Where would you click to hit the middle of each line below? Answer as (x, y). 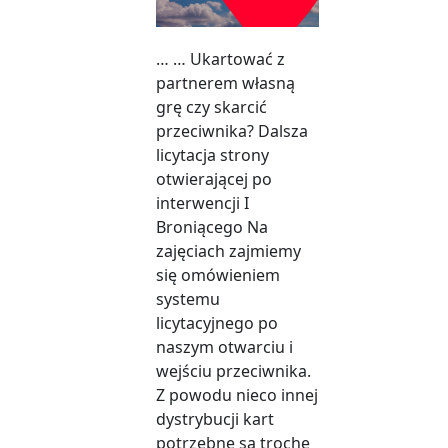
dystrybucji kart (215, 419)
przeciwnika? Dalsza (232, 131)
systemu (188, 299)
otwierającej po (214, 179)
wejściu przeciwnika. (233, 371)
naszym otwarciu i (224, 347)
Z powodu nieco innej (237, 395)
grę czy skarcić (211, 107)
